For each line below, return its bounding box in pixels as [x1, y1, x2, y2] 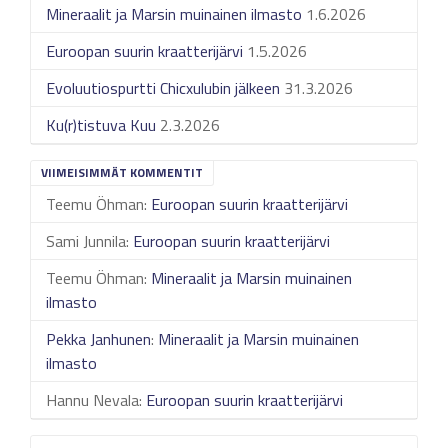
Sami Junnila [46, 229, 126, 253]
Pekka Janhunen [46, 327, 151, 351]
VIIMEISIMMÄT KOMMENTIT [41, 163, 203, 182]
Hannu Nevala [46, 388, 139, 412]
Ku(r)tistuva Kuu [46, 113, 156, 137]
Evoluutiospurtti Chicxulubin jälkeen [46, 76, 280, 100]
